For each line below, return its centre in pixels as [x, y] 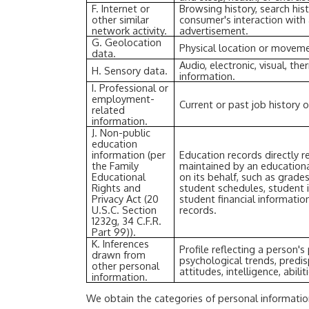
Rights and [117, 188]
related [109, 110]
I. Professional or [130, 88]
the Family [116, 166]
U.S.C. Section [124, 210]
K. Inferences [121, 244]
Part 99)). [114, 232]
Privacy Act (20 [126, 199]
